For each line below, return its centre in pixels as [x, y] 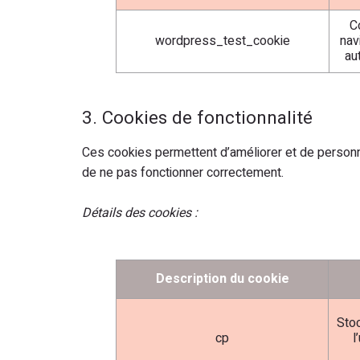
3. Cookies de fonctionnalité [197, 118]
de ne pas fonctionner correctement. [183, 173]
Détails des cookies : [140, 213]
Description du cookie [222, 279]
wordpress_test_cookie [223, 41]
